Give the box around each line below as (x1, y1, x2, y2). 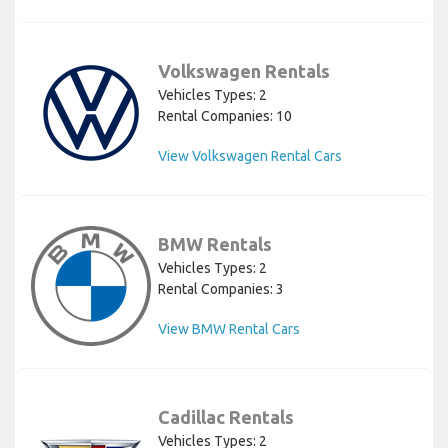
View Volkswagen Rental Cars (158, 147, 342, 164)
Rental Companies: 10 (158, 107, 292, 124)
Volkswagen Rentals (158, 60, 330, 81)
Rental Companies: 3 (158, 280, 284, 297)
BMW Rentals (158, 233, 272, 254)
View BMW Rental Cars (158, 320, 300, 337)
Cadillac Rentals (158, 406, 294, 427)
